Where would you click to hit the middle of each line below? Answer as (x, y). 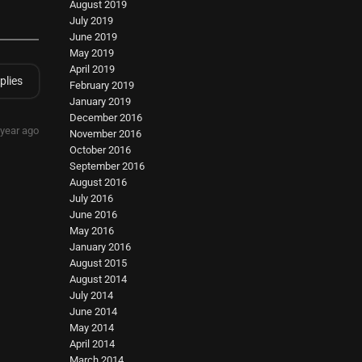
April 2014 (93, 344)
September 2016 (107, 166)
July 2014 (92, 295)
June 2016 (94, 215)
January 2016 (101, 247)
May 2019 (92, 53)
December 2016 (106, 118)
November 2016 (106, 134)
